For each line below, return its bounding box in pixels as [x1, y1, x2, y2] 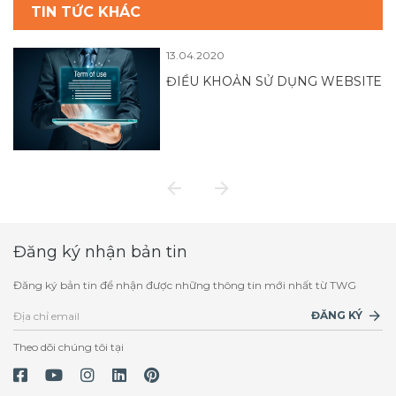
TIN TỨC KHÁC [31, 4, 141, 20]
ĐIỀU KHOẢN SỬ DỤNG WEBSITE [166, 73, 383, 89]
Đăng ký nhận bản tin [13, 241, 187, 262]
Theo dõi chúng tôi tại [13, 339, 124, 354]
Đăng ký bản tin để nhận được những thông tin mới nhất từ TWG [13, 278, 356, 292]
